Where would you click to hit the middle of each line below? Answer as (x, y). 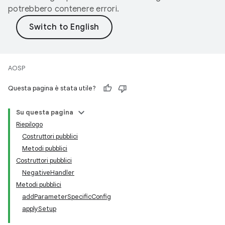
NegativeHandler (48, 173)
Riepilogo (29, 124)
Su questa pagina (45, 112)
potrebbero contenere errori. (64, 9)
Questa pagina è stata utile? (52, 88)
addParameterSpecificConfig (67, 197)
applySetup (39, 209)
